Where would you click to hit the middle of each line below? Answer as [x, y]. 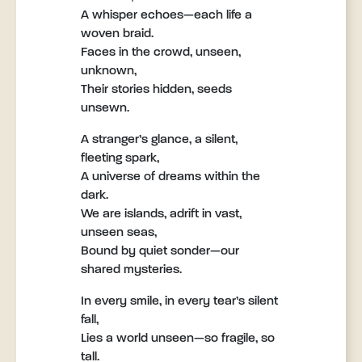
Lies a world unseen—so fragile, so [178, 339]
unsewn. [105, 108]
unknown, [109, 71]
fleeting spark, [120, 158]
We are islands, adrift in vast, [161, 214]
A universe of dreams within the [170, 177]
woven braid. [117, 34]
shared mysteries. [131, 270]
